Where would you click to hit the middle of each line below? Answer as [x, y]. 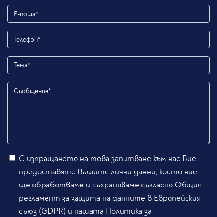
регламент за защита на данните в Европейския [110, 198]
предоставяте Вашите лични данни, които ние [108, 172]
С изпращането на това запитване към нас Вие [108, 159]
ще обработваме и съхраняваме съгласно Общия [110, 185]
